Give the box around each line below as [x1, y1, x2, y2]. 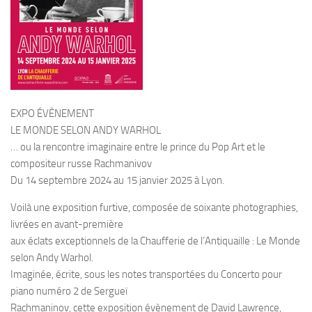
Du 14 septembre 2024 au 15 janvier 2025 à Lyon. [10, 174, 224, 187]
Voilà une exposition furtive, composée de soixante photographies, [10, 201, 298, 214]
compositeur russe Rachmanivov [10, 157, 152, 170]
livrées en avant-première [10, 218, 123, 231]
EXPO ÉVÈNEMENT [10, 107, 94, 120]
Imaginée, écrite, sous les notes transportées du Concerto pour [10, 268, 282, 281]
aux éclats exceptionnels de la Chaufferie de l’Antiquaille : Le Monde [10, 235, 300, 247]
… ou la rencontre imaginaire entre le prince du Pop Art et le [10, 141, 265, 153]
